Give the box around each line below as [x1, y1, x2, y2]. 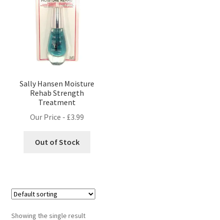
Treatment [38, 97, 76, 107]
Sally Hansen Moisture [20, 78, 95, 88]
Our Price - [30, 112, 67, 122]
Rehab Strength [30, 87, 84, 98]
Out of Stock [34, 137, 80, 147]
